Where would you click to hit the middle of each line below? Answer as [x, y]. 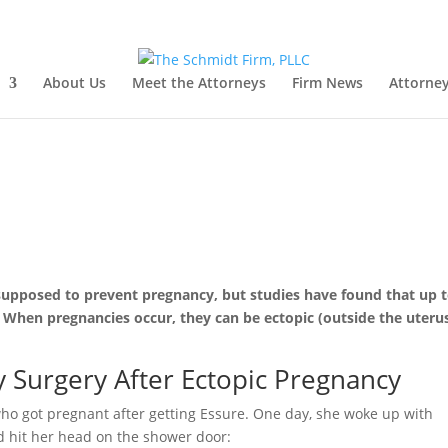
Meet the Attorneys [198, 82]
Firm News [327, 82]
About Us [74, 82]
